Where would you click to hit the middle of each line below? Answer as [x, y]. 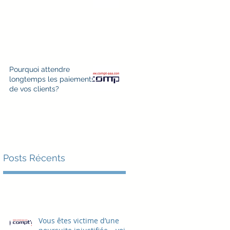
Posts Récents [34, 158]
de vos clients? [34, 89]
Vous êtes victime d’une [79, 220]
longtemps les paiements [52, 79]
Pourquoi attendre [40, 69]
